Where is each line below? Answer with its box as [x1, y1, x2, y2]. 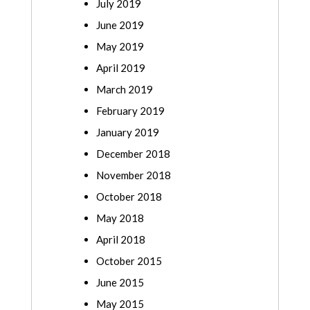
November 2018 [96, 169, 171, 182]
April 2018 [96, 233, 145, 246]
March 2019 [96, 83, 153, 96]
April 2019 [96, 62, 145, 75]
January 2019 [96, 126, 159, 139]
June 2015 [96, 276, 144, 289]
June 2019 [96, 19, 144, 32]
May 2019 [96, 40, 144, 53]
